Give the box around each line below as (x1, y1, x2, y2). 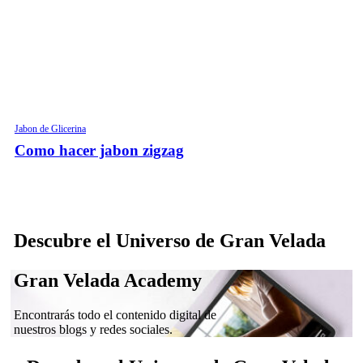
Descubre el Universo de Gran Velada (14, 229, 327, 251)
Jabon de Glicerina (15, 123, 86, 135)
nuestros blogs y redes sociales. (14, 322, 173, 336)
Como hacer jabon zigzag (15, 142, 184, 160)
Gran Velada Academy (14, 269, 203, 291)
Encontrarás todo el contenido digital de (14, 307, 217, 322)
